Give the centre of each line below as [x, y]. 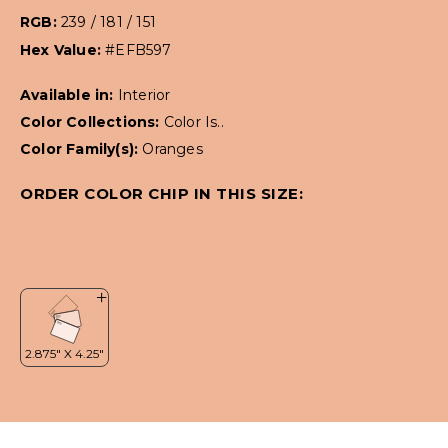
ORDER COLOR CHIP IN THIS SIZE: [161, 194]
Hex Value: [63, 50]
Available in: [69, 95]
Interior [144, 95]
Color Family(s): [81, 149]
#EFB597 [138, 50]
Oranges [172, 149]
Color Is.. [193, 122]
